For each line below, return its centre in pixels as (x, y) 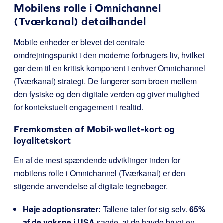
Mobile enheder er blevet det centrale (79, 42)
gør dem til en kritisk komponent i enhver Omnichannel (110, 68)
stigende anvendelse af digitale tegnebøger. (91, 186)
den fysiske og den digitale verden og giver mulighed (107, 94)
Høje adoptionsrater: (62, 209)
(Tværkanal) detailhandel (80, 22)
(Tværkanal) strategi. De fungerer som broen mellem (105, 81)
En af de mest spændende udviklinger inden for (97, 160)
